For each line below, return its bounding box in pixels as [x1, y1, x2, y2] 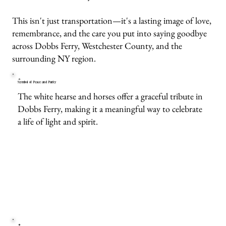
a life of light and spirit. [18, 115, 98, 127]
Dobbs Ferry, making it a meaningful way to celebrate [18, 102, 203, 115]
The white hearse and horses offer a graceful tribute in [18, 90, 203, 102]
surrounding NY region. [12, 52, 96, 64]
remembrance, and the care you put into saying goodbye [12, 27, 207, 39]
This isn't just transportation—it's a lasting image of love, [12, 14, 212, 26]
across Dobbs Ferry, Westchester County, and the [12, 39, 183, 51]
